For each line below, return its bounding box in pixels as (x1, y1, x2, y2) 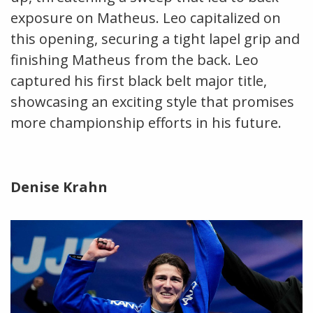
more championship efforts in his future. (10, 112, 282, 132)
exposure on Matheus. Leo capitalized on (10, 8, 281, 27)
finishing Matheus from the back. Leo (10, 50, 259, 69)
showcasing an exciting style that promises (10, 92, 294, 111)
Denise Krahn (10, 177, 108, 196)
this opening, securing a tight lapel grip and (10, 29, 300, 48)
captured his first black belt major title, (10, 71, 267, 90)
